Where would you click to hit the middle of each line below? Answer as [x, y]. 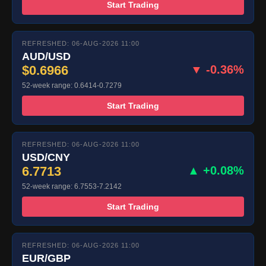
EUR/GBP [46, 259]
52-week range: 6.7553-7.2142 [72, 187]
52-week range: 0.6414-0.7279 [72, 86]
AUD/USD [46, 57]
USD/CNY [46, 158]
